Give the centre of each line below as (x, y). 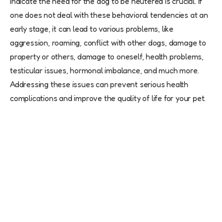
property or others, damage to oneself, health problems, (107, 57)
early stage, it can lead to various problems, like (92, 29)
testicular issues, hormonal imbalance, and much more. (105, 71)
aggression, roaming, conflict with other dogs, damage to (108, 43)
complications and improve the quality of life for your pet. (108, 98)
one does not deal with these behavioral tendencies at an (109, 15)
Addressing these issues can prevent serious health (99, 84)
